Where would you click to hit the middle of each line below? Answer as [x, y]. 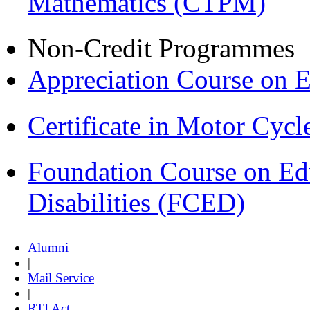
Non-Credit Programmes [161, 48]
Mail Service [61, 278]
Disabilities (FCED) [136, 202]
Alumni [48, 247]
